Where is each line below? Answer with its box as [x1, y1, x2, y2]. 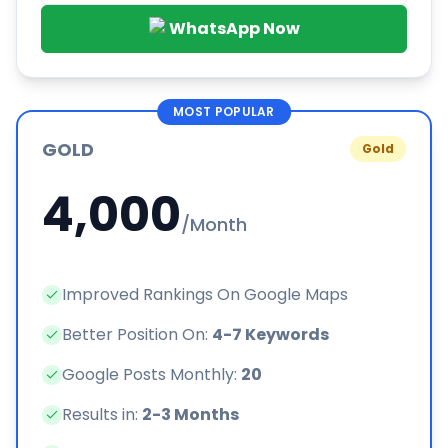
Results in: [62, 403, 142, 427]
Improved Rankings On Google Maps [62, 283, 348, 307]
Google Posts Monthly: [62, 363, 241, 387]
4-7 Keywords [212, 323, 329, 347]
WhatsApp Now [168, 17, 300, 41]
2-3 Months [142, 403, 239, 427]
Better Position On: [62, 323, 212, 347]
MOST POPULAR [173, 103, 275, 121]
